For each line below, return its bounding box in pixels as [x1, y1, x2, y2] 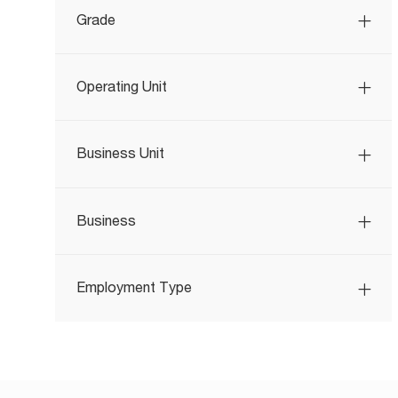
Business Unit [76, 144, 164, 162]
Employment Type [76, 278, 192, 296]
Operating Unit [76, 77, 167, 95]
